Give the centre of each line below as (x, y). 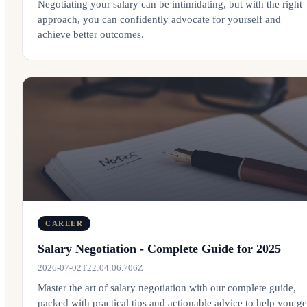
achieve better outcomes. (91, 34)
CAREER (64, 223)
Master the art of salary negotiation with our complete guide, (167, 288)
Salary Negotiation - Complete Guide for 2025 (159, 249)
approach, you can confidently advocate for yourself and (159, 19)
